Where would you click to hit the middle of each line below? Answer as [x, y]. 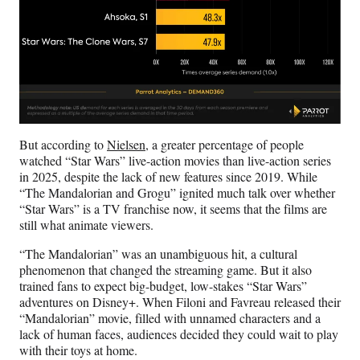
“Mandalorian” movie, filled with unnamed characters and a [170, 317]
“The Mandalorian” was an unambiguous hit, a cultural [158, 253]
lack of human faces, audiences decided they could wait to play [179, 333]
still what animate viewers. [86, 224]
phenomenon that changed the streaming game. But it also [166, 269]
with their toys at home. [78, 350]
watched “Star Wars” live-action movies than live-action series [175, 160]
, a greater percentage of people [225, 144]
